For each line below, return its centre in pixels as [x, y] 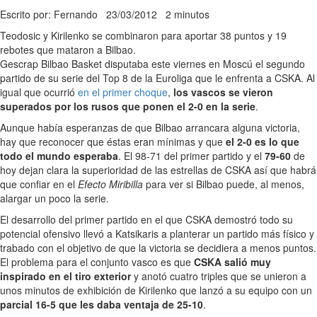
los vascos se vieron [223, 92]
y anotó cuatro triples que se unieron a [219, 276]
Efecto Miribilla [110, 184]
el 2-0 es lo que [263, 142]
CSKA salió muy [232, 262]
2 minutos [188, 15]
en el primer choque [123, 92]
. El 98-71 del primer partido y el [191, 156]
